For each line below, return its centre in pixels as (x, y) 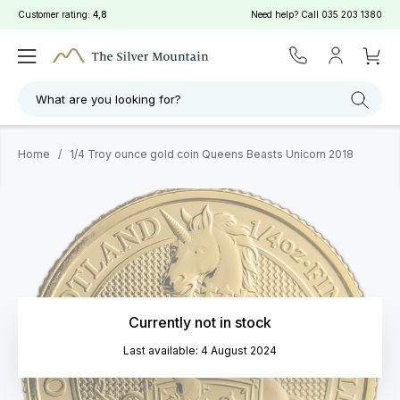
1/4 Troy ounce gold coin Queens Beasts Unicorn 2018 (212, 154)
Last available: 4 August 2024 (200, 350)
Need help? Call (286, 14)
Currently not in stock (200, 322)
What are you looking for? (108, 99)
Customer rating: (55, 14)
